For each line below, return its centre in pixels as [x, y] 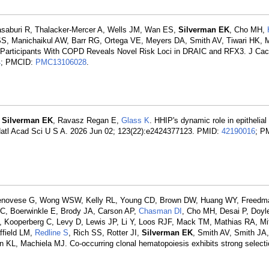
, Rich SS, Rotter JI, [105, 233]
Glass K [135, 120]
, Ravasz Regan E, [87, 120]
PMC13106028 [61, 62]
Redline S [52, 233]
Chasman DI [160, 211]
